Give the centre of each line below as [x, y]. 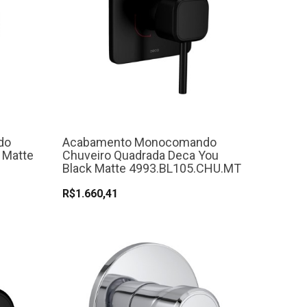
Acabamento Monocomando [139, 143]
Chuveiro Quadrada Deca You [140, 156]
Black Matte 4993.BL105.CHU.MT [152, 169]
